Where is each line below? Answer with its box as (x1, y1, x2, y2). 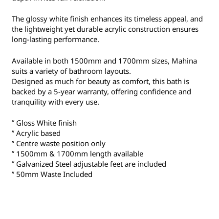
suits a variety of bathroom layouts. (12, 66, 131, 76)
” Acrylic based (12, 128, 61, 138)
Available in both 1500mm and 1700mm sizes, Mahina (12, 55, 197, 66)
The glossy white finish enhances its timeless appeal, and (12, 14, 203, 24)
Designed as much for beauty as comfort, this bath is (12, 76, 189, 86)
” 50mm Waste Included (12, 169, 92, 179)
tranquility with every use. (12, 96, 99, 107)
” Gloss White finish (12, 118, 77, 128)
